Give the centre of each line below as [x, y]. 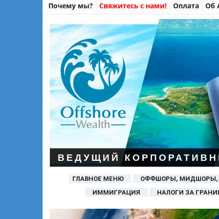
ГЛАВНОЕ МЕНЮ [98, 179]
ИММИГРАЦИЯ [116, 193]
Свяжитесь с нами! [133, 6]
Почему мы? [71, 6]
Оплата [186, 6]
